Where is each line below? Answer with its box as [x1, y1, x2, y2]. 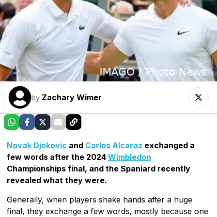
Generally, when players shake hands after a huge [7, 194, 192, 204]
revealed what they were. [7, 175, 107, 185]
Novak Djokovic [7, 140, 67, 150]
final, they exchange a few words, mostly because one [7, 206, 208, 216]
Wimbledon [108, 152, 151, 162]
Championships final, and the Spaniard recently [7, 163, 190, 173]
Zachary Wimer [42, 92, 102, 102]
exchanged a [142, 140, 195, 150]
